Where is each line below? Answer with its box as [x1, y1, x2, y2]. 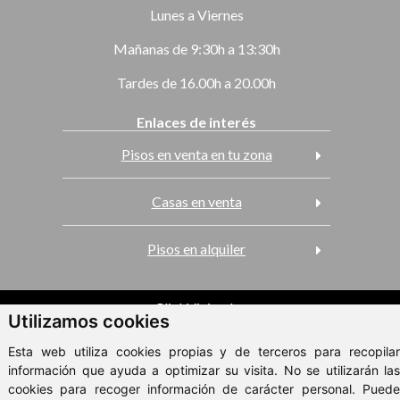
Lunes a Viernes [149, 5, 244, 23]
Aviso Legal [165, 352, 235, 370]
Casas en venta [151, 192, 242, 210]
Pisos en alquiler [147, 239, 246, 257]
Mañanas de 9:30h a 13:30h [112, 39, 280, 57]
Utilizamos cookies [8, 311, 171, 333]
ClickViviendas [154, 298, 246, 316]
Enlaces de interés [137, 112, 257, 130]
